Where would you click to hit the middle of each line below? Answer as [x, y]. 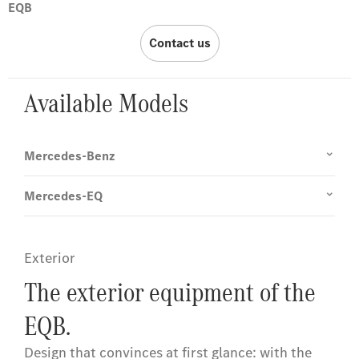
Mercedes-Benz [70, 156]
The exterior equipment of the [170, 292]
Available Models [106, 103]
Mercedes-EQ [63, 196]
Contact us [179, 42]
